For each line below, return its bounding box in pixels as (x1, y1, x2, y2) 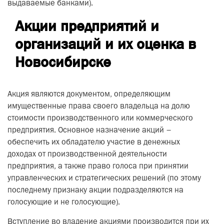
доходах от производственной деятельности (7, 151, 167, 158)
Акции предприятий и (15, 16, 159, 35)
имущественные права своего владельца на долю (7, 103, 190, 110)
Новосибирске (15, 52, 111, 71)
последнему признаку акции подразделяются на (7, 187, 183, 194)
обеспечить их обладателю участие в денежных (7, 139, 180, 146)
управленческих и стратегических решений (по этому (7, 175, 201, 182)
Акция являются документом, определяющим (7, 91, 170, 98)
